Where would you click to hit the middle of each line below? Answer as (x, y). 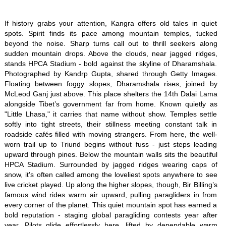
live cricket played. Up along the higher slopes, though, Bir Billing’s (111, 185)
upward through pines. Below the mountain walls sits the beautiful (111, 154)
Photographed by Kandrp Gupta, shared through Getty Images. (111, 74)
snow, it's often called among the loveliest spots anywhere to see (111, 175)
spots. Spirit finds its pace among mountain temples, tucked (111, 33)
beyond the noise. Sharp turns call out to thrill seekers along (111, 43)
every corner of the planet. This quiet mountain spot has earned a (111, 205)
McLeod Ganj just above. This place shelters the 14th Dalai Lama (111, 94)
